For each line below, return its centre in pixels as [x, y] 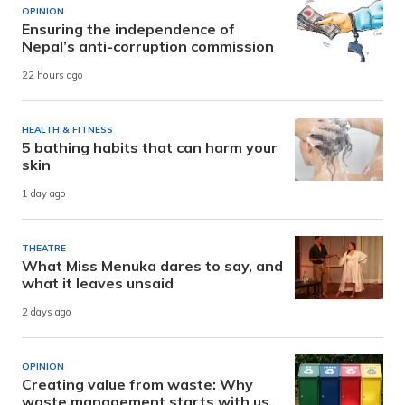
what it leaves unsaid [98, 283]
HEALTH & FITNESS [67, 130]
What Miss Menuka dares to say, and [152, 266]
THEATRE [44, 249]
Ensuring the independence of [128, 29]
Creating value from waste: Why [137, 385]
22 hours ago [52, 75]
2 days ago [47, 312]
